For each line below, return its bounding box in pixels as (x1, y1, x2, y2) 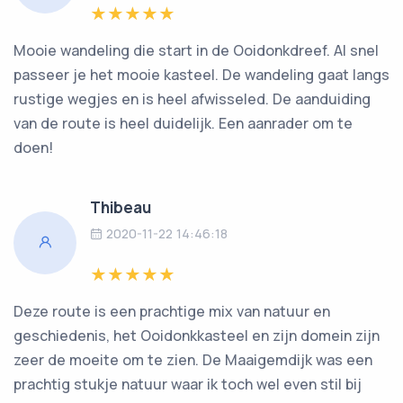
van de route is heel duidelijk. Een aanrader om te (13, 112, 353, 133)
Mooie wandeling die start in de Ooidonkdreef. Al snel (13, 40, 379, 60)
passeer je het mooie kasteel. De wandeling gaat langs (13, 64, 390, 85)
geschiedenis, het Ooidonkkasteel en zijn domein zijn (13, 325, 380, 345)
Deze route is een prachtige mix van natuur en (13, 300, 330, 321)
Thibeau (90, 196, 151, 218)
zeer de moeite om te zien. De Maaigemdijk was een (13, 349, 372, 370)
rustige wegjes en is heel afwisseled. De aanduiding (13, 88, 371, 109)
